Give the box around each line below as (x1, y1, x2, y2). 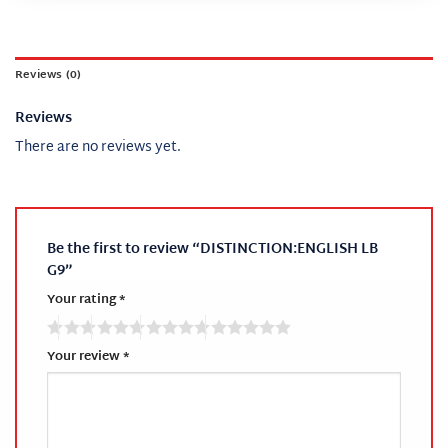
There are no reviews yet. (15, 134, 181, 160)
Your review (47, 345, 123, 368)
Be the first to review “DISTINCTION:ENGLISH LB (47, 236, 378, 262)
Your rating (47, 288, 119, 311)
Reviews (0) (15, 64, 82, 86)
